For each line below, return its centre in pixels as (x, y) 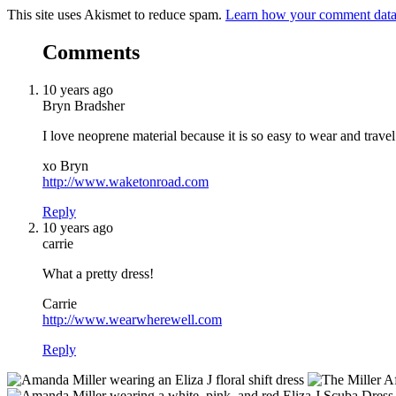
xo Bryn (65, 165)
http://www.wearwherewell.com (132, 319)
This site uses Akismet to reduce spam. (116, 14)
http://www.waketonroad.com (126, 181)
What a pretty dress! (98, 273)
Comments (91, 52)
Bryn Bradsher (84, 105)
